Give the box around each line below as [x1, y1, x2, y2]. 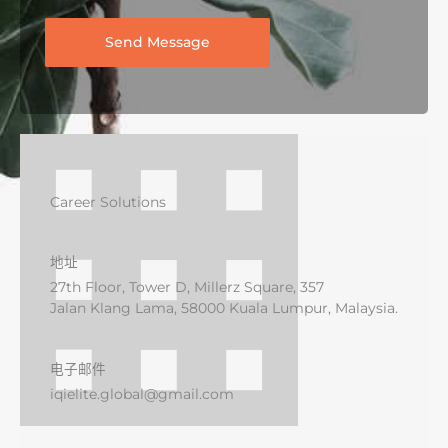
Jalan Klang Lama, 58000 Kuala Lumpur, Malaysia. [50, 299, 398, 316]
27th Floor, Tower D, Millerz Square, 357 [50, 278, 324, 295]
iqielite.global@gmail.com [50, 385, 234, 402]
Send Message [105, 33, 210, 50]
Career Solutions [50, 193, 166, 210]
